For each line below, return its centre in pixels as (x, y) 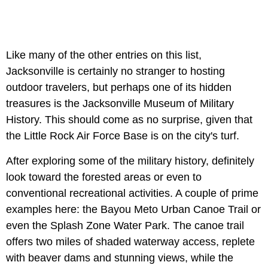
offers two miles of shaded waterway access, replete (130, 241)
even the (27, 225)
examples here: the (52, 209)
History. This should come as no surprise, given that (129, 119)
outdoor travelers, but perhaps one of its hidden (119, 87)
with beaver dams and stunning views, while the (120, 258)
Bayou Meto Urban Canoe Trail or (181, 209)
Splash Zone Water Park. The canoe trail (147, 225)
